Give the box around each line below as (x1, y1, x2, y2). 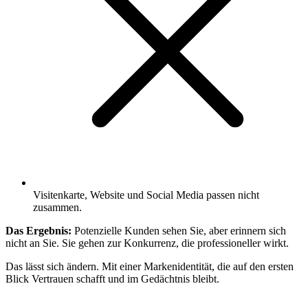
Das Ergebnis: (5, 224, 71, 236)
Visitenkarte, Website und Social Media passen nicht (33, 188, 259, 201)
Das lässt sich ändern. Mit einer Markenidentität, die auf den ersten (5, 260, 294, 272)
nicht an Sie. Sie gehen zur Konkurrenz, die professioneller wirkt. (5, 236, 289, 249)
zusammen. (33, 201, 82, 213)
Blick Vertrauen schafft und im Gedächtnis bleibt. (5, 272, 219, 285)
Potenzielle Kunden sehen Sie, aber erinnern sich (71, 224, 286, 236)
